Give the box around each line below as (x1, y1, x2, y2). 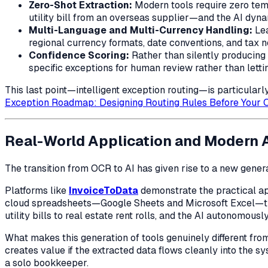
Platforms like (5, 184, 69, 197)
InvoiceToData (69, 184, 138, 197)
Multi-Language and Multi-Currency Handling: (29, 24, 252, 37)
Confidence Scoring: (29, 49, 129, 62)
